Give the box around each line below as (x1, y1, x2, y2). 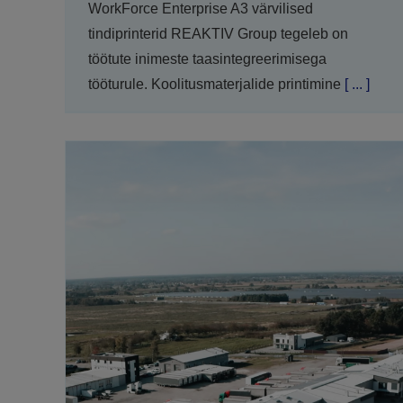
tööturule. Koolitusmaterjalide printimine (87, 76, 341, 93)
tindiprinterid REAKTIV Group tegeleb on (87, 26, 348, 42)
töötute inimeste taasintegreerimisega (87, 51, 327, 67)
